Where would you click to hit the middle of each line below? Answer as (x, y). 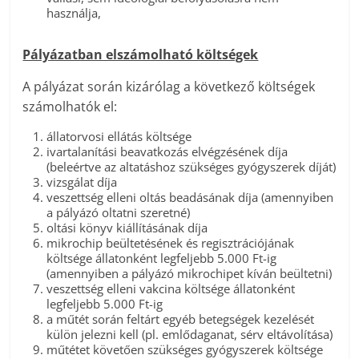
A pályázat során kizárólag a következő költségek (169, 87)
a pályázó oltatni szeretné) (119, 213)
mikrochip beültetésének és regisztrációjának (171, 243)
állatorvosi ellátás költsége (119, 137)
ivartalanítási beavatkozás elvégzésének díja (167, 152)
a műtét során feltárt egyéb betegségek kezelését (181, 319)
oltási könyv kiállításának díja (127, 228)
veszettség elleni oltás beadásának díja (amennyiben (190, 198)
